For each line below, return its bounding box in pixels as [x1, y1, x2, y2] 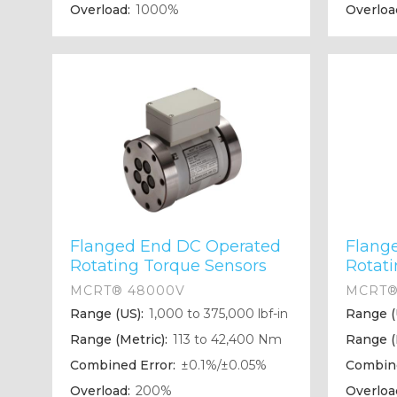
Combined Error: [69, 357, 175, 374]
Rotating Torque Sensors [69, 256, 267, 276]
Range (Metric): [69, 331, 167, 348]
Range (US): [69, 306, 144, 323]
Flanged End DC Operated [69, 237, 281, 257]
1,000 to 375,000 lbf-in [144, 306, 288, 323]
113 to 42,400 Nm [168, 331, 282, 348]
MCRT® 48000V [69, 283, 185, 300]
